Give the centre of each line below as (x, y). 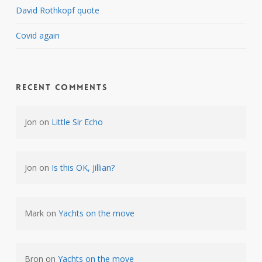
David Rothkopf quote (57, 10)
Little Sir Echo (77, 122)
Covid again (37, 35)
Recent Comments (61, 87)
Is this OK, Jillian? (83, 167)
